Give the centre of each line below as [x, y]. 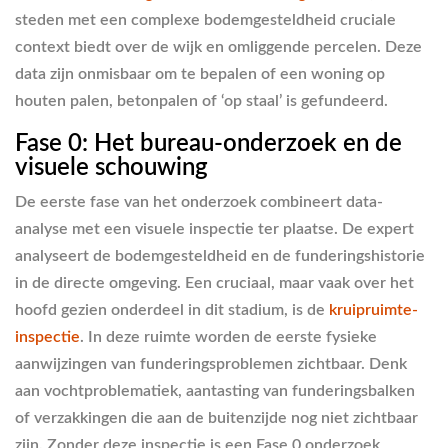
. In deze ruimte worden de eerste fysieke [228, 336]
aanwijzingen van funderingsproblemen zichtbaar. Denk [211, 363]
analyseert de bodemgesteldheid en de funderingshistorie [220, 255]
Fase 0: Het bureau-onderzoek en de [208, 144]
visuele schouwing [111, 168]
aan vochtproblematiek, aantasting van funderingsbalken [215, 390]
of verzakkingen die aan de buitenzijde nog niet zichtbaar [216, 417]
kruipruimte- [373, 309]
